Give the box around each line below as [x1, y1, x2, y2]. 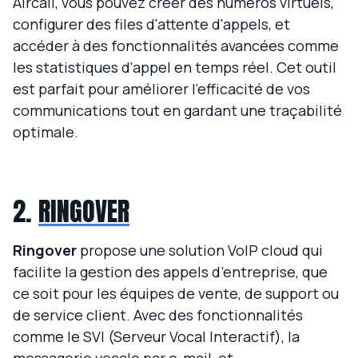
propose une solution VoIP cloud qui [77, 241, 323, 261]
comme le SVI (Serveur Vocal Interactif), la [13, 327, 300, 347]
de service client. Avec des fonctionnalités [13, 305, 303, 325]
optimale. [13, 122, 78, 142]
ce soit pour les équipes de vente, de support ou [13, 284, 339, 304]
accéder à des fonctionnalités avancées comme [13, 36, 339, 56]
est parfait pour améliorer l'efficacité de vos [13, 79, 310, 99]
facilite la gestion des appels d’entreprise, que [13, 262, 328, 282]
